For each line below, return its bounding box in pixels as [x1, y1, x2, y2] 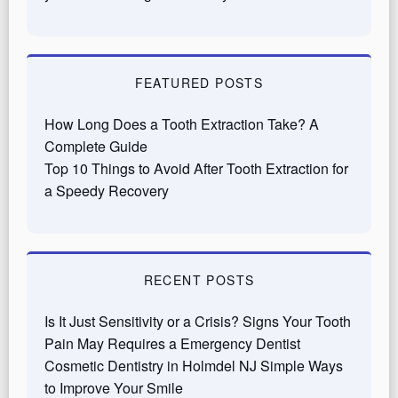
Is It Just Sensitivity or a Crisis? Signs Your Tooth [44, 310, 351, 331]
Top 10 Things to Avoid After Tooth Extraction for [44, 157, 348, 179]
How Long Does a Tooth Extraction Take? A [44, 113, 319, 134]
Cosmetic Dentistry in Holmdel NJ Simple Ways [44, 354, 343, 376]
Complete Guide [44, 135, 147, 156]
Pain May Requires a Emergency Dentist [44, 332, 300, 354]
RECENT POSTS [143, 270, 255, 289]
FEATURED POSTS [134, 73, 264, 92]
